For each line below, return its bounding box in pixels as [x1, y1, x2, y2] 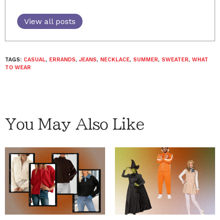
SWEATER [162, 56, 189, 63]
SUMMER [133, 56, 158, 63]
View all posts [24, 17, 76, 26]
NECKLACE [100, 56, 130, 63]
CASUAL [24, 56, 46, 63]
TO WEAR [5, 64, 31, 71]
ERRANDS [49, 56, 76, 63]
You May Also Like [5, 117, 144, 132]
